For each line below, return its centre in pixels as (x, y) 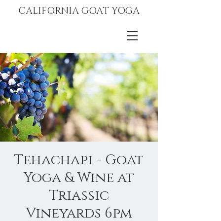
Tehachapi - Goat (79, 160)
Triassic (79, 196)
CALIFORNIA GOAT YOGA (79, 11)
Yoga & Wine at (79, 178)
